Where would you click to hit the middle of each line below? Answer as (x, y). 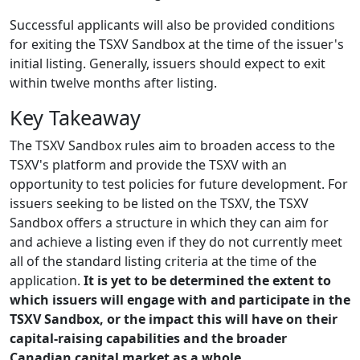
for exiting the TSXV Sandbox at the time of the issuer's (177, 45)
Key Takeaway (75, 118)
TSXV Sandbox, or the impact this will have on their (174, 319)
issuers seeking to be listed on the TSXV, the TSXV (159, 204)
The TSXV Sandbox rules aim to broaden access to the (172, 146)
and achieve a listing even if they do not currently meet (176, 242)
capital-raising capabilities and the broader (148, 339)
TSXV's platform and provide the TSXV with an (148, 165)
